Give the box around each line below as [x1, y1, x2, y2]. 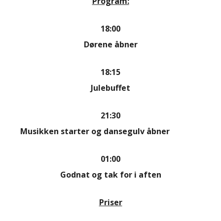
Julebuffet [91, 82, 130, 93]
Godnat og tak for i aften [60, 169, 161, 180]
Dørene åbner [83, 38, 138, 50]
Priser [99, 196, 122, 208]
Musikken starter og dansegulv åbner [20, 125, 201, 137]
